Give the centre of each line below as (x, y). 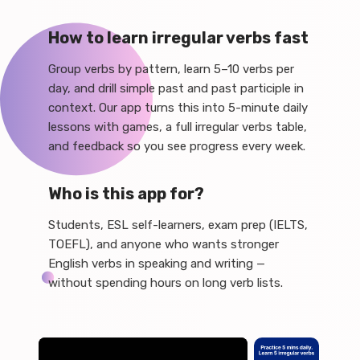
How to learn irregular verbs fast (178, 38)
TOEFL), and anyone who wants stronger (164, 244)
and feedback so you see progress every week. (177, 146)
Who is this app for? (126, 194)
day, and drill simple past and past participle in (176, 88)
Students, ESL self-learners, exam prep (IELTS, (178, 225)
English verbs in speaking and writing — (157, 264)
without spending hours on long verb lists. (166, 283)
